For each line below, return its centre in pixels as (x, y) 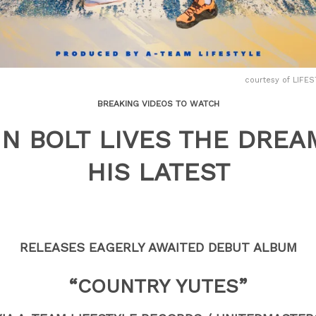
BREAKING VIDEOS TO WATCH (158, 104)
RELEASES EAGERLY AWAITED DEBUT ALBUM (158, 247)
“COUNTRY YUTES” (158, 286)
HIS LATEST (158, 172)
